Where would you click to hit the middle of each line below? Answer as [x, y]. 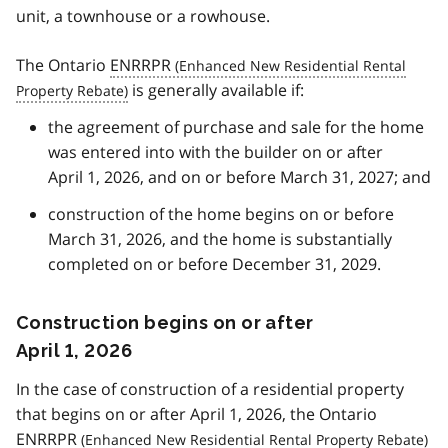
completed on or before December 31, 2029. [214, 264]
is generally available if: [216, 90]
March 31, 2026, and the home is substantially [220, 239]
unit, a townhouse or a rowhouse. [143, 16]
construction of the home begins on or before [221, 214]
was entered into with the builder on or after [215, 152]
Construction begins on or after [165, 323]
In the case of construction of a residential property [210, 389]
